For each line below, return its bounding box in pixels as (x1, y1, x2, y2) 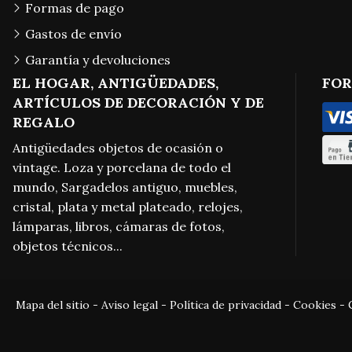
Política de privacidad (170, 297, 281, 312)
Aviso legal (101, 297, 158, 312)
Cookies (293, 297, 336, 312)
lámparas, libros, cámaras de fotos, (13, 218, 225, 235)
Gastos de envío (25, 26, 122, 42)
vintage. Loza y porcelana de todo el (13, 159, 231, 176)
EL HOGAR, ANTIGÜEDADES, (13, 74, 218, 93)
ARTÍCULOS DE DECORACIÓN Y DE (13, 93, 264, 112)
